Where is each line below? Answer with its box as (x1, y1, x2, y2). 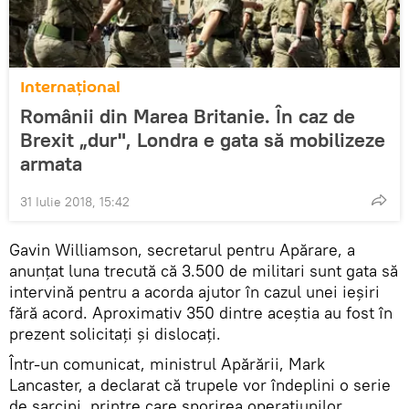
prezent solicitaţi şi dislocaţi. (9, 323, 221, 345)
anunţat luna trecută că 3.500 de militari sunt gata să (9, 260, 398, 282)
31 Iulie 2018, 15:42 (20, 194, 130, 211)
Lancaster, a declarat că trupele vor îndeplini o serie (9, 374, 391, 396)
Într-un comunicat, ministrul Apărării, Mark (9, 353, 325, 375)
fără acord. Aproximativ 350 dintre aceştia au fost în (9, 302, 393, 324)
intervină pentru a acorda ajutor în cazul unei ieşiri (9, 281, 380, 303)
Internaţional (20, 76, 121, 100)
